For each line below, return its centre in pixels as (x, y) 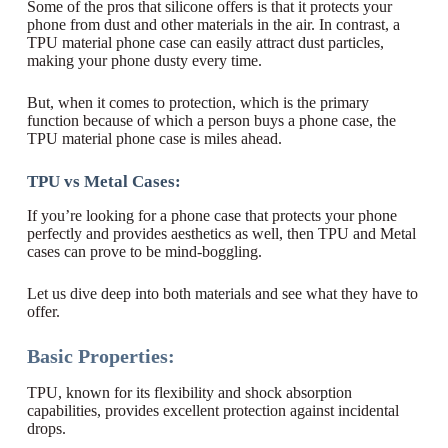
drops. (46, 429)
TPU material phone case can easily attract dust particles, (205, 42)
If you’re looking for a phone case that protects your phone (211, 216)
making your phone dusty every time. (144, 60)
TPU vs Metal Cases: (103, 181)
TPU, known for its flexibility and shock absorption (189, 393)
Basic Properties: (100, 356)
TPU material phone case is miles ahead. (154, 138)
